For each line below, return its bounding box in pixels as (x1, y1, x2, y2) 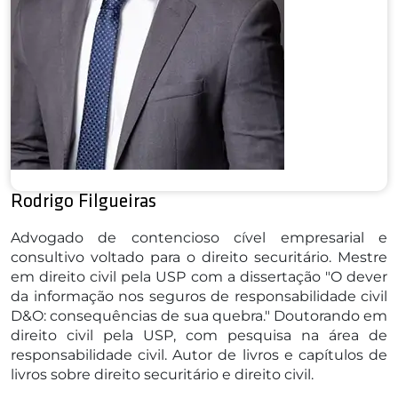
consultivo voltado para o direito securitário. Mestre (11, 248, 387, 266)
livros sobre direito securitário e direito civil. (11, 365, 314, 383)
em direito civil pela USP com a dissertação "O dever (11, 267, 387, 285)
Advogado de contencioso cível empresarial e (11, 228, 387, 246)
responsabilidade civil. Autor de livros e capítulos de (11, 346, 387, 363)
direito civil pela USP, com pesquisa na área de (11, 326, 387, 344)
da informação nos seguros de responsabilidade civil (11, 287, 387, 305)
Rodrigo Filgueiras (11, 192, 156, 211)
